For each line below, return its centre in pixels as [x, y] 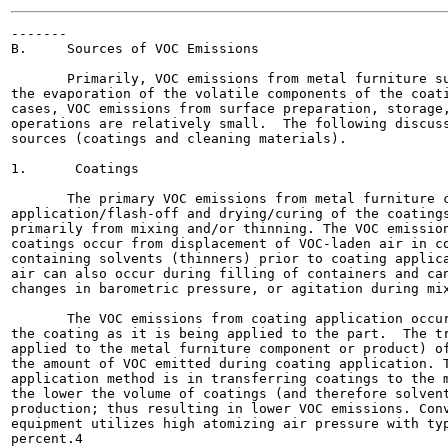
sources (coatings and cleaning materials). [179, 138]
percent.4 [47, 438]
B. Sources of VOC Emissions [135, 48]
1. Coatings [75, 168]
